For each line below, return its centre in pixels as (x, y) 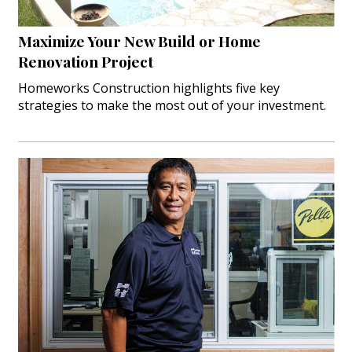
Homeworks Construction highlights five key (148, 88)
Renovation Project (85, 62)
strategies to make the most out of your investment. (172, 106)
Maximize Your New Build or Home (139, 41)
